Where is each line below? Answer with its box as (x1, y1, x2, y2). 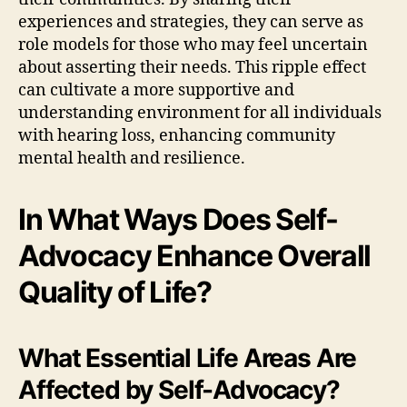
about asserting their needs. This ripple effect (18, 56, 366, 78)
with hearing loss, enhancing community (18, 124, 335, 146)
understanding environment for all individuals (18, 102, 382, 124)
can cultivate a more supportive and (18, 79, 294, 101)
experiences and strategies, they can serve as (18, 11, 363, 33)
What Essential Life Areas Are (18, 342, 357, 373)
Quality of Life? (18, 273, 212, 310)
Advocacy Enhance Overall (18, 237, 372, 273)
